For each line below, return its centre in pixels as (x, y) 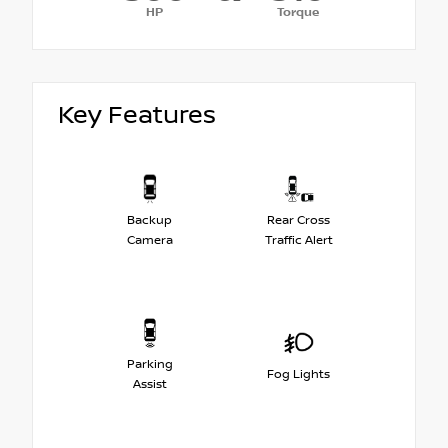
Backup (149, 220)
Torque (297, 13)
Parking (149, 364)
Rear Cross (298, 220)
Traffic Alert (298, 240)
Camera (149, 240)
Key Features (137, 116)
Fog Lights (298, 374)
